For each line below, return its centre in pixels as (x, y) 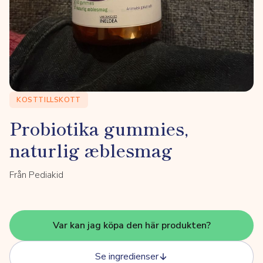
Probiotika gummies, (99, 128)
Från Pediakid (36, 175)
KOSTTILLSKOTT (49, 100)
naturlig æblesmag (91, 150)
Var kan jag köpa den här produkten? (131, 225)
